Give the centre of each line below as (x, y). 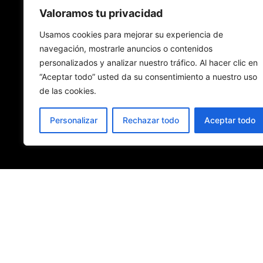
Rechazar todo (151, 120)
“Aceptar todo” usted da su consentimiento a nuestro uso (148, 77)
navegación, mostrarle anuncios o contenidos (126, 48)
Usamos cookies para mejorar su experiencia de (131, 34)
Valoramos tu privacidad (101, 13)
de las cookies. (68, 91)
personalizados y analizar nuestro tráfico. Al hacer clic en (149, 63)
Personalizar (73, 120)
